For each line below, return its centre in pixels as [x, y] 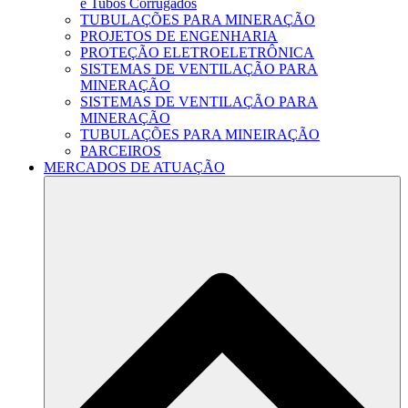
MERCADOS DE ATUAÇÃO [134, 168]
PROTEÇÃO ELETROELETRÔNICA [197, 53]
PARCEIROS [121, 151]
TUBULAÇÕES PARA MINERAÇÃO [198, 20]
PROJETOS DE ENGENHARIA [179, 36]
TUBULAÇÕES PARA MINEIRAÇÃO [200, 135]
